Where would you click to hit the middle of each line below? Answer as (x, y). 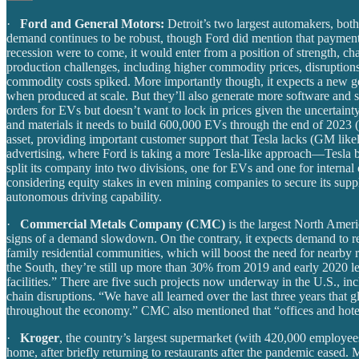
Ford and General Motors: (92, 23)
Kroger (40, 337)
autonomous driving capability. (84, 196)
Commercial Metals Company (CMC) (123, 224)
